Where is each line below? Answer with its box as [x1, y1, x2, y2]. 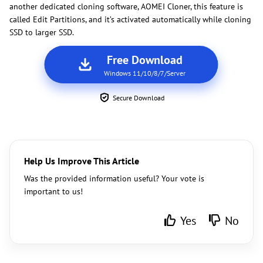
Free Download [106, 52, 183, 68]
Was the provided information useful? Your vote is [24, 173, 204, 184]
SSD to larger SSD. [9, 26, 74, 38]
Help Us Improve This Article [24, 154, 139, 167]
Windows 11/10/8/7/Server [103, 68, 186, 77]
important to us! [24, 186, 83, 197]
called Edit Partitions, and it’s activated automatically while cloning [9, 14, 251, 25]
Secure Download [113, 93, 164, 102]
